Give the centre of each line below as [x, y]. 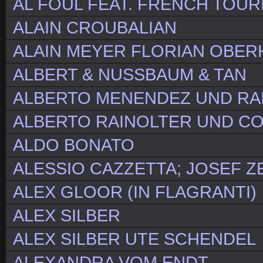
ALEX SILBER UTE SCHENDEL [134, 239]
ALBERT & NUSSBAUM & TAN [130, 75]
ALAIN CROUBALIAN [95, 28]
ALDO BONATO [74, 145]
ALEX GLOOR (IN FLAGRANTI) [135, 192]
